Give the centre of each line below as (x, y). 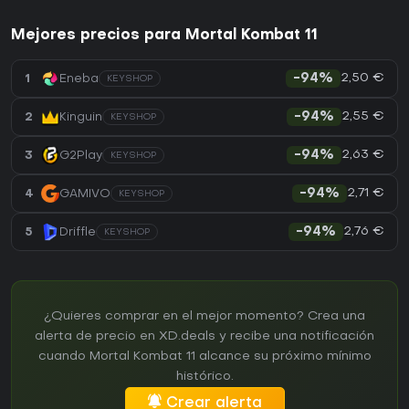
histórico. (204, 377)
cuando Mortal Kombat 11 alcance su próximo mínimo (204, 357)
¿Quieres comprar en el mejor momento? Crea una (204, 317)
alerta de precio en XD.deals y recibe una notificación (204, 337)
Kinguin (81, 117)
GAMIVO (85, 194)
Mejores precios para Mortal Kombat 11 (164, 36)
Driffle (78, 232)
